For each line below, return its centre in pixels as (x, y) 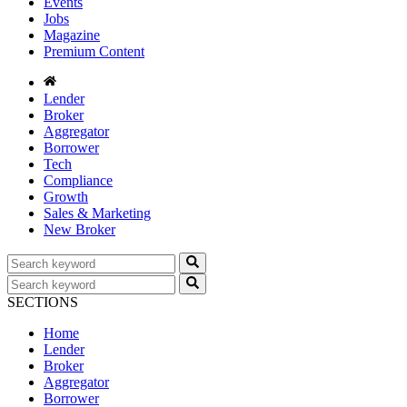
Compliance (78, 180)
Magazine (72, 35)
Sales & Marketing (97, 213)
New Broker (79, 229)
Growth (66, 197)
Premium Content (94, 51)
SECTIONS (43, 302)
